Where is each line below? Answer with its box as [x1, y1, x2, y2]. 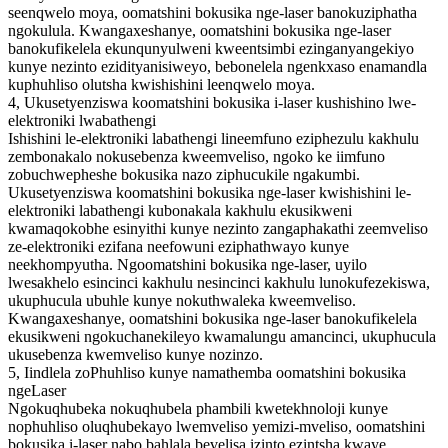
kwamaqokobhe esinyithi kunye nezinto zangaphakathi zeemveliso [8, 219, 428, 237]
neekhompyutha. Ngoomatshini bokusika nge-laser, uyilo [8, 255, 367, 273]
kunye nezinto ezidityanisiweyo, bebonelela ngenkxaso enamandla [8, 57, 427, 75]
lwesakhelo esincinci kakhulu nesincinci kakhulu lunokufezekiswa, [8, 273, 430, 291]
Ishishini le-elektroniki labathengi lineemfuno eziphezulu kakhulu [8, 129, 419, 147]
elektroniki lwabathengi [8, 111, 156, 129]
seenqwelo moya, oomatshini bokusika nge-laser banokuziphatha [8, 3, 417, 21]
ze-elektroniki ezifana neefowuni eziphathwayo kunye [8, 237, 349, 255]
